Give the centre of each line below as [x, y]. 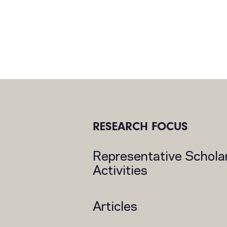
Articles [115, 205]
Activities [120, 169]
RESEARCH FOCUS [140, 126]
